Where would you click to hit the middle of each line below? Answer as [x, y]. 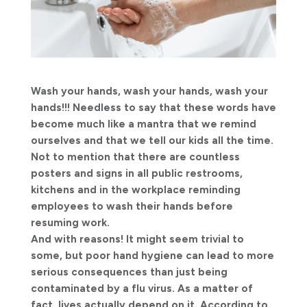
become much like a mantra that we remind [143, 124]
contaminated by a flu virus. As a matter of [142, 288]
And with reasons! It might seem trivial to [137, 239]
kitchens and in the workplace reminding [135, 189]
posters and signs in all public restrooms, [136, 173]
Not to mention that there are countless [135, 157]
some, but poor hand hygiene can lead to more [152, 255]
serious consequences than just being [129, 272]
